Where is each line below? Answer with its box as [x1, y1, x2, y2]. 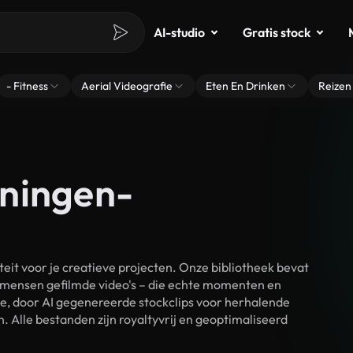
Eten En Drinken [206, 79, 285, 93]
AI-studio [154, 24, 205, 40]
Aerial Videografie [81, 79, 173, 93]
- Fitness [6, 79, 48, 93]
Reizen [318, 79, 351, 93]
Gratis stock [243, 24, 310, 40]
